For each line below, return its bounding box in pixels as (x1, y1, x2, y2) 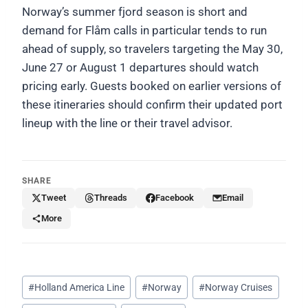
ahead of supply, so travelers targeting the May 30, (22, 41, 283, 56)
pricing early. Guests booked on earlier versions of (22, 78, 281, 93)
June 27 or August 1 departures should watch (22, 60, 258, 74)
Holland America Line (34, 281, 125, 293)
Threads (93, 192, 127, 203)
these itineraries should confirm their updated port (22, 97, 283, 111)
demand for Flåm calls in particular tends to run (22, 23, 267, 37)
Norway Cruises (205, 281, 273, 293)
